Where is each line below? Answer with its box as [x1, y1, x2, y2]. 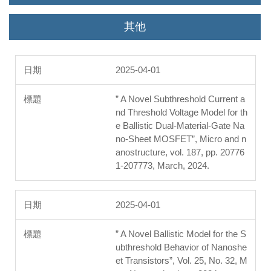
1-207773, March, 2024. [116, 160, 209, 171]
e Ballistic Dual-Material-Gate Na [116, 120, 244, 131]
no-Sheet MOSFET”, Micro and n [116, 134, 246, 145]
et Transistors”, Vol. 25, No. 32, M [116, 255, 247, 266]
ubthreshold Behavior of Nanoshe [116, 242, 247, 253]
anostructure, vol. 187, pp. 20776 [116, 147, 244, 158]
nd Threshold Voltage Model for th [116, 107, 247, 118]
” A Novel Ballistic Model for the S [116, 229, 246, 240]
